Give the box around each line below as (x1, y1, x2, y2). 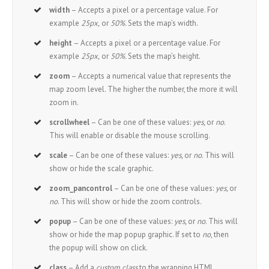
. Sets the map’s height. (125, 51, 201, 62)
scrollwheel (49, 117, 90, 128)
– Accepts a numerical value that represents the (70, 71, 232, 82)
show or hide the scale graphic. (49, 163, 154, 174)
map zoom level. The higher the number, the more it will (49, 84, 238, 95)
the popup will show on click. (49, 243, 148, 253)
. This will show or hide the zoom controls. (58, 196, 202, 207)
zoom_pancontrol (49, 183, 113, 194)
